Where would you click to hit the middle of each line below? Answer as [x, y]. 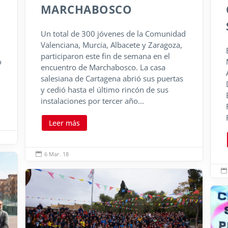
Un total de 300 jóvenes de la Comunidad [113, 34]
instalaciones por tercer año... [92, 101]
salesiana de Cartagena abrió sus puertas [112, 78]
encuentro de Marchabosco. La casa [103, 67]
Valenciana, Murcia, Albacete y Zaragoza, [111, 45]
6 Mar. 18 [56, 154]
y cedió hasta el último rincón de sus [104, 90]
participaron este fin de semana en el [105, 56]
